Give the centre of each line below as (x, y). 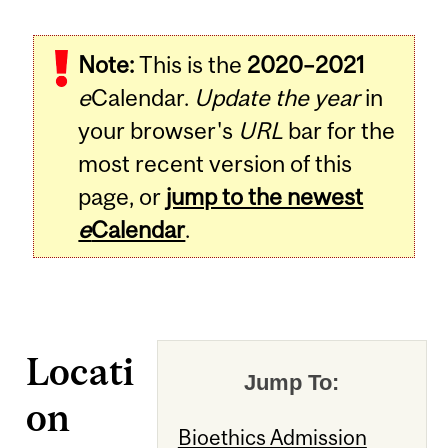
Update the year (277, 98)
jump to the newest (265, 197)
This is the (191, 65)
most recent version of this (215, 164)
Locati (80, 372)
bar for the (339, 131)
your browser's (158, 131)
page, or (122, 197)
